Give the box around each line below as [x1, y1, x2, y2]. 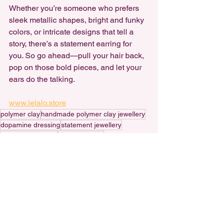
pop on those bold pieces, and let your [9, 63, 144, 72]
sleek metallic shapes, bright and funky [9, 15, 146, 25]
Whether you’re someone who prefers [9, 3, 141, 13]
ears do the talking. [9, 74, 75, 84]
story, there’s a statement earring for [9, 39, 134, 48]
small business [104, 153, 150, 161]
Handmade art [58, 132, 104, 140]
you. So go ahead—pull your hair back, [9, 51, 146, 60]
